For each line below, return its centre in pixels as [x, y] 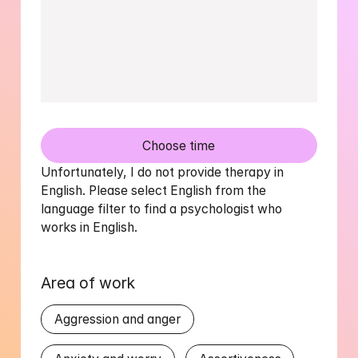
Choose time [179, 145]
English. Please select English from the [154, 191]
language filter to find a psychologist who [162, 209]
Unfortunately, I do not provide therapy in [163, 173]
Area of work [88, 283]
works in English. [89, 228]
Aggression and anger [118, 320]
